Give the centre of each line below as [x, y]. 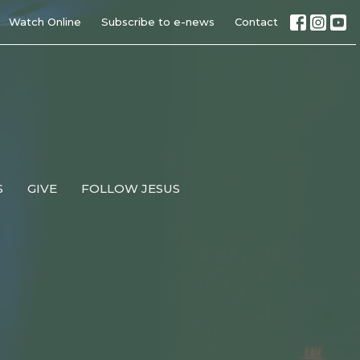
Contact [256, 22]
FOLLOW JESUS [130, 188]
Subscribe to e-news [158, 22]
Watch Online [45, 22]
